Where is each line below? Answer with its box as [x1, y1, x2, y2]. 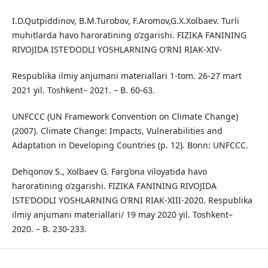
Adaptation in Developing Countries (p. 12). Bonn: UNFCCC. [11, 139, 248, 151]
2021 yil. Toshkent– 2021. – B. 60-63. [11, 84, 155, 96]
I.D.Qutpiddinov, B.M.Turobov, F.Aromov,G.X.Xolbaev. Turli [11, 15, 239, 27]
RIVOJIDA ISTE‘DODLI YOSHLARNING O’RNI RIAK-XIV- [11, 44, 222, 56]
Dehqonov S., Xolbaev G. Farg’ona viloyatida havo [11, 166, 207, 178]
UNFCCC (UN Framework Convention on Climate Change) [11, 111, 238, 123]
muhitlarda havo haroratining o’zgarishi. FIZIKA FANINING [11, 29, 246, 41]
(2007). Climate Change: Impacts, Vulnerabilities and [11, 125, 223, 137]
